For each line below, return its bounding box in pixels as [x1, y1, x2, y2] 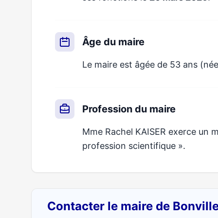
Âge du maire [82, 36, 145, 48]
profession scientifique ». [82, 141, 185, 151]
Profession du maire [82, 103, 176, 115]
